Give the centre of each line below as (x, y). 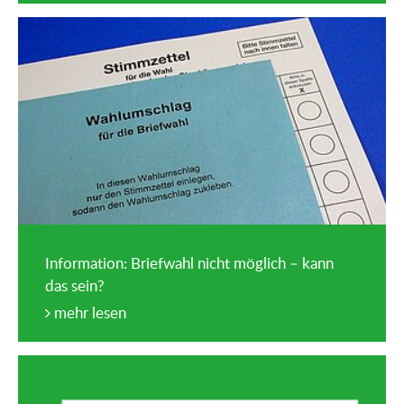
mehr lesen (88, 312)
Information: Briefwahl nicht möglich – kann (189, 262)
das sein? (75, 285)
